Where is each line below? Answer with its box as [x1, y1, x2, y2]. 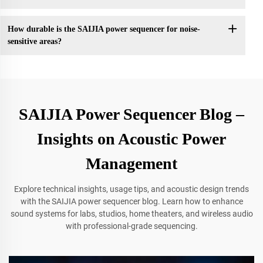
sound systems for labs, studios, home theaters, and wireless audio [10, 208, 253, 218]
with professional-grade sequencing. [65, 221, 198, 231]
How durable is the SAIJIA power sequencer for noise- [7, 25, 200, 34]
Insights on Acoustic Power [37, 129, 226, 148]
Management [86, 154, 177, 173]
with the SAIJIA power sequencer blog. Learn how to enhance [20, 196, 243, 206]
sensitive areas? [7, 37, 62, 46]
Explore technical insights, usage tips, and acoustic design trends [14, 184, 249, 194]
